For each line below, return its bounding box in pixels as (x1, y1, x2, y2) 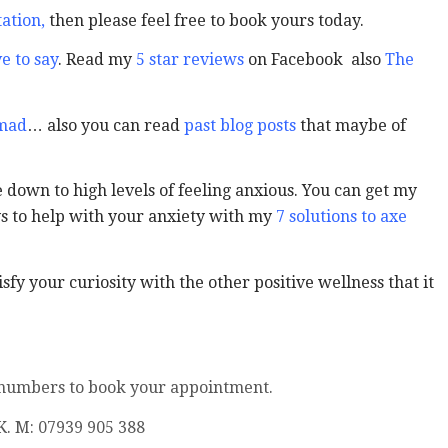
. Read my (57, 50, 136, 70)
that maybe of (295, 115, 406, 135)
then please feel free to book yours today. (44, 10, 364, 30)
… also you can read (26, 115, 180, 135)
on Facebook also (247, 50, 385, 70)
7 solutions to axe (275, 207, 407, 227)
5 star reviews (135, 50, 244, 70)
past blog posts (179, 115, 296, 135)
